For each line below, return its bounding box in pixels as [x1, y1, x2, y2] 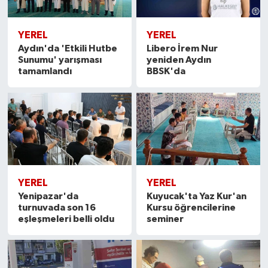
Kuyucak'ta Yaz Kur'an [147, 191, 247, 201]
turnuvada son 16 [17, 202, 96, 212]
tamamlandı [17, 66, 72, 77]
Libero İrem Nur [147, 44, 218, 54]
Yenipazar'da [17, 191, 78, 201]
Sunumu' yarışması [17, 55, 102, 65]
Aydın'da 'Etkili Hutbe [17, 44, 117, 54]
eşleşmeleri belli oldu [17, 214, 114, 224]
